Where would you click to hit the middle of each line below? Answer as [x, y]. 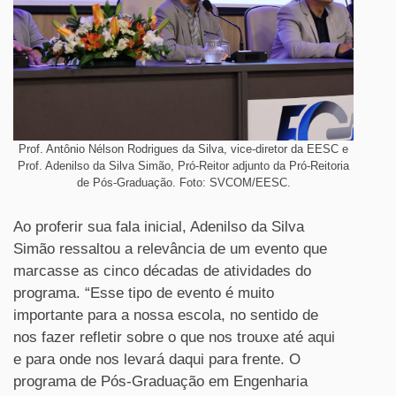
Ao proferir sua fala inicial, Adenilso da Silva [159, 226]
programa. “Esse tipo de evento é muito [144, 293]
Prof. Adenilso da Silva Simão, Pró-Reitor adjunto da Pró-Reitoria [183, 165]
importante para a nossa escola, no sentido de [166, 315]
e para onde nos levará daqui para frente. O [157, 359]
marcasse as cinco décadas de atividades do [162, 270]
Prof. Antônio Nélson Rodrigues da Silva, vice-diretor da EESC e [183, 148]
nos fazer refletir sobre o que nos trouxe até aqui [174, 337]
